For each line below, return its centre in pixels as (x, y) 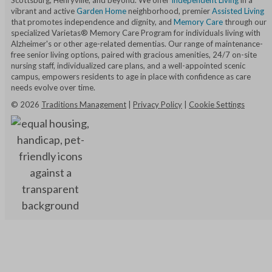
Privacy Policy (158, 105)
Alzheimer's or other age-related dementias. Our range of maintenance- (137, 44)
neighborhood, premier (169, 11)
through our (245, 22)
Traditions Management (84, 105)
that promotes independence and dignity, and (92, 22)
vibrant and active (44, 11)
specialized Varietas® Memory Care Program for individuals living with (136, 33)
